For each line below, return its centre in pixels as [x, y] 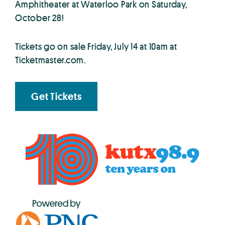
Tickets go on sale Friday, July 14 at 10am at [96, 46]
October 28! [40, 17]
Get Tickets [57, 96]
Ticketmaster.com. [50, 60]
